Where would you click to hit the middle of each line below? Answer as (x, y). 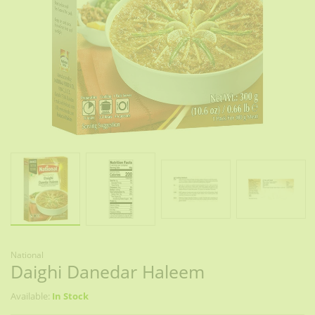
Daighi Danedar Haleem (108, 271)
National (27, 255)
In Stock (70, 296)
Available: (30, 296)
